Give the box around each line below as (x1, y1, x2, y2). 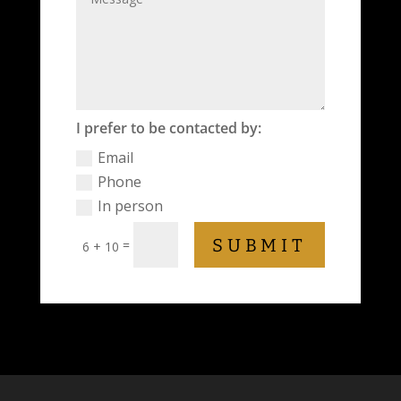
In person (98, 195, 164, 216)
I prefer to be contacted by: (76, 117, 262, 138)
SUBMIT (212, 234, 308, 256)
